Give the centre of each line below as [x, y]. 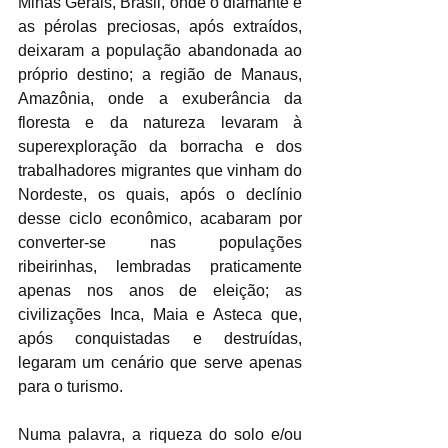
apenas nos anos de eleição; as [160, 290]
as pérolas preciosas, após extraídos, [160, 26]
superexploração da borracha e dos [160, 146]
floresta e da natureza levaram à [160, 122]
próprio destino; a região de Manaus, [160, 74]
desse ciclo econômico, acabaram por [160, 218]
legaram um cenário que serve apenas [160, 362]
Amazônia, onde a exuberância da [160, 98]
